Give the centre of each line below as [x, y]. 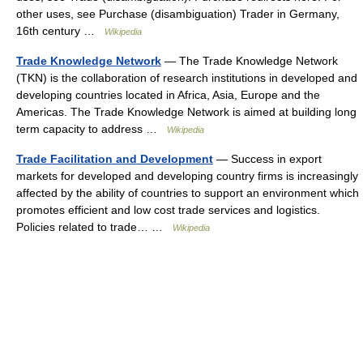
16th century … [60, 31]
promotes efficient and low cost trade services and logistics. [168, 210]
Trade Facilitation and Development [115, 159]
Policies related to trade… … [94, 227]
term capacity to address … [92, 129]
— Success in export [267, 159]
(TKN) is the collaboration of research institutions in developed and [187, 78]
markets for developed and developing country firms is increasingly [187, 176]
